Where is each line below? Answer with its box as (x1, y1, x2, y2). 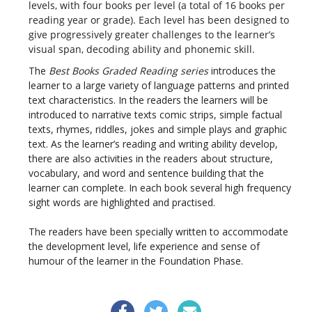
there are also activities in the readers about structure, (29, 152, 274, 166)
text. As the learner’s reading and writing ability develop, (29, 137, 279, 151)
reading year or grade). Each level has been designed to (29, 13, 290, 27)
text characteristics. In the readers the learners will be (29, 93, 269, 107)
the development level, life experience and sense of (29, 240, 260, 253)
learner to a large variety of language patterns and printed (29, 79, 290, 93)
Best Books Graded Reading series (49, 64, 209, 78)
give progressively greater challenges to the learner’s (29, 28, 276, 42)
